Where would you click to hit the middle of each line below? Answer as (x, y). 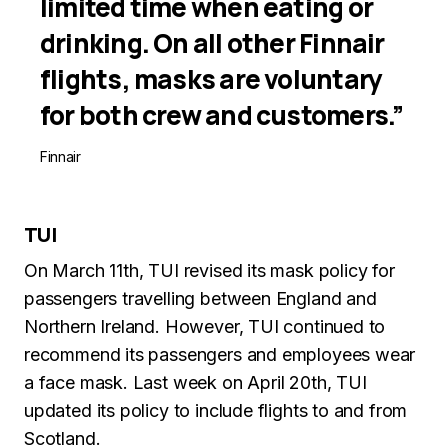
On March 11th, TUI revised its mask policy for (209, 270)
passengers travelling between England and (200, 298)
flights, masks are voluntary (211, 79)
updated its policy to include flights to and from (216, 410)
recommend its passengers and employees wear (220, 354)
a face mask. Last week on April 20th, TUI (195, 382)
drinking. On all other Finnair (212, 43)
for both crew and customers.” (222, 115)
